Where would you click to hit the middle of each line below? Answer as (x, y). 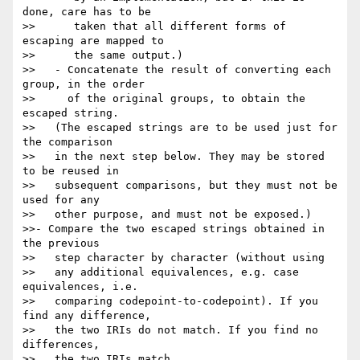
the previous (61, 243)
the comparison (67, 142)
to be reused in (71, 171)
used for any (61, 200)
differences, (61, 345)
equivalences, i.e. (80, 287)
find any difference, (87, 316)
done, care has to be (87, 12)
